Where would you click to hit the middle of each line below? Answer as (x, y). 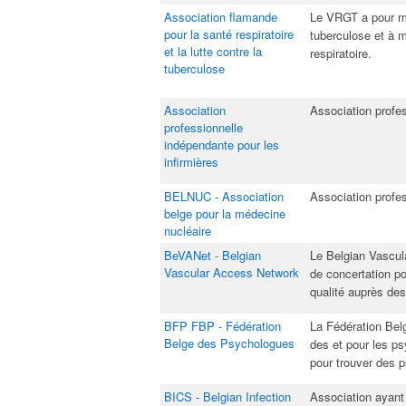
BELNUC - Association (224, 196)
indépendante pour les (222, 145)
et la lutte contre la (213, 51)
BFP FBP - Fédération (222, 326)
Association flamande (221, 17)
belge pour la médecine (225, 213)
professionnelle (203, 127)
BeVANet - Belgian (213, 255)
